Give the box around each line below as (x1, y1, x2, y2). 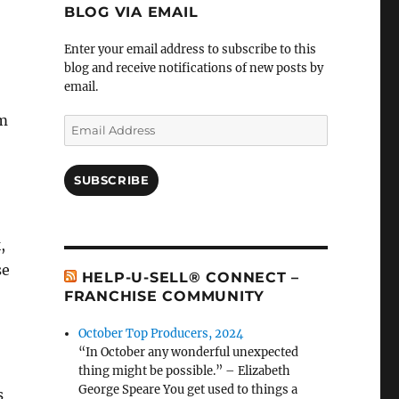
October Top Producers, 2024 (78, 326, 244, 342)
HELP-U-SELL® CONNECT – (81, 269, 300, 287)
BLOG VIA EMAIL (63, 4, 199, 21)
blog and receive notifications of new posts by (63, 61, 323, 77)
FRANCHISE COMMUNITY (63, 288, 265, 305)
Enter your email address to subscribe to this (63, 42, 316, 58)
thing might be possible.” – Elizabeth (78, 363, 291, 379)
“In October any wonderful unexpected (78, 345, 299, 361)
